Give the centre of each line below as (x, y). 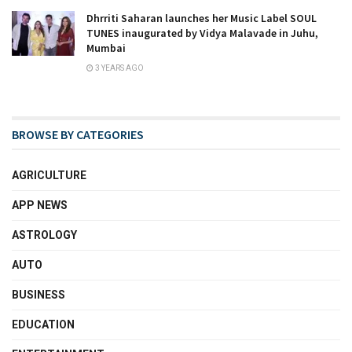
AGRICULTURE (49, 175)
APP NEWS (40, 205)
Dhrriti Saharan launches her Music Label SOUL (202, 18)
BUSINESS (38, 294)
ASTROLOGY (44, 235)
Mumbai (106, 48)
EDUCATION (43, 324)
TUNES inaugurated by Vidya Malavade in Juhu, (202, 33)
